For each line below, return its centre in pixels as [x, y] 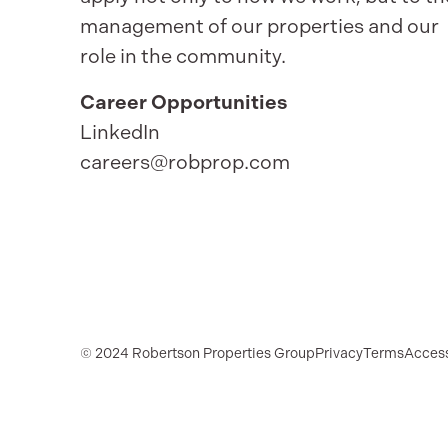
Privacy [339, 353]
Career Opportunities [183, 102]
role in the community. [183, 56]
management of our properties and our [259, 26]
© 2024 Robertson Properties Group [197, 353]
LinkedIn [120, 132]
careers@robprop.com [185, 162]
